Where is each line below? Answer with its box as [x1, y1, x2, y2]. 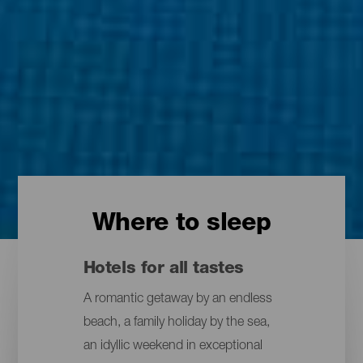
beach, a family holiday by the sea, [83, 317, 270, 331]
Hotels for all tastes [83, 260, 244, 278]
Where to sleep [92, 213, 271, 238]
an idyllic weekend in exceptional [83, 340, 263, 354]
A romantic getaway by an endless [83, 293, 272, 307]
